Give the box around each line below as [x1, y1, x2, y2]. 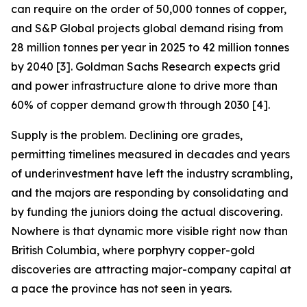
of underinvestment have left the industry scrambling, [11, 167, 293, 180]
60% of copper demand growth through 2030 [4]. [11, 98, 270, 112]
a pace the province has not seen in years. [11, 282, 232, 295]
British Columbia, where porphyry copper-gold [11, 243, 255, 257]
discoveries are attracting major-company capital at [11, 262, 291, 276]
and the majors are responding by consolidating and [11, 186, 288, 199]
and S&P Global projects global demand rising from [11, 21, 283, 35]
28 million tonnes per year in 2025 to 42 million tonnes [11, 40, 289, 54]
